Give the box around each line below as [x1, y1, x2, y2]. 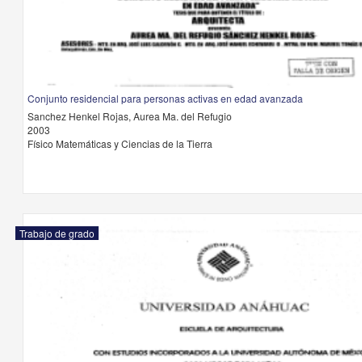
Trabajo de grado [19, 226, 95, 240]
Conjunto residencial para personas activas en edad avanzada [27, 91, 303, 105]
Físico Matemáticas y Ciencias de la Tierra [27, 137, 213, 150]
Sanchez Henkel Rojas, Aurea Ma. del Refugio [27, 109, 232, 123]
